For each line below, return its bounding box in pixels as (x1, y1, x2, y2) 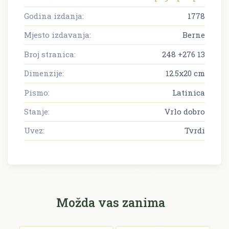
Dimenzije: (24, 68, 64, 79)
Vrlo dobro (165, 106, 205, 117)
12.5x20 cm (166, 68, 205, 79)
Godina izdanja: (24, 11, 84, 21)
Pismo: (24, 87, 50, 98)
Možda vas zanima (56, 194, 165, 210)
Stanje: (24, 106, 50, 117)
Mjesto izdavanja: (24, 30, 91, 40)
